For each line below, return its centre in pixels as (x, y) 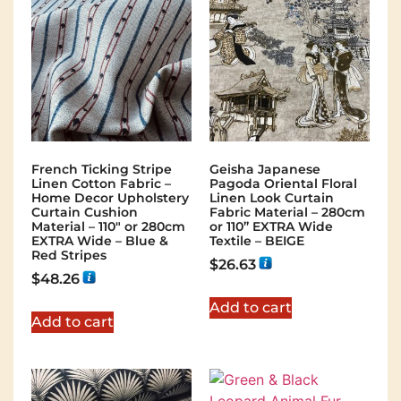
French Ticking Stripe (102, 170)
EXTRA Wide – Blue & (100, 241)
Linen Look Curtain (272, 198)
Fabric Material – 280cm (287, 213)
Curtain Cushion (85, 213)
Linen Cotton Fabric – (101, 184)
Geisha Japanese (265, 170)
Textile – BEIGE (257, 241)
